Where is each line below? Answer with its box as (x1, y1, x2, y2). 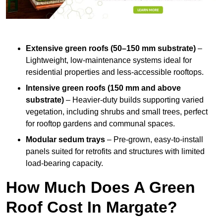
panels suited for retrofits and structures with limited (26, 147, 205, 156)
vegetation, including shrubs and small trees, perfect (26, 108, 208, 116)
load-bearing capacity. (26, 159, 103, 168)
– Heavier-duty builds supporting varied (64, 96, 204, 105)
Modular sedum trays (26, 135, 105, 144)
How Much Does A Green (6, 178, 195, 197)
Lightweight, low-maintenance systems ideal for (26, 56, 192, 65)
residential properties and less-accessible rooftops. (26, 68, 204, 77)
